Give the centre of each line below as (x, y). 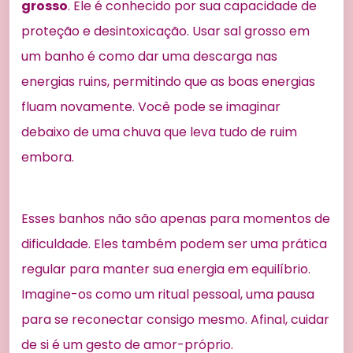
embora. (48, 157)
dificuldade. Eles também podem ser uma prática (174, 243)
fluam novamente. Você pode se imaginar (151, 106)
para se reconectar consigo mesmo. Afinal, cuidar (175, 319)
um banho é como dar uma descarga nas (149, 56)
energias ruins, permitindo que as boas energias (168, 81)
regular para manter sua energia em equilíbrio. (166, 269)
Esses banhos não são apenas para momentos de (176, 218)
